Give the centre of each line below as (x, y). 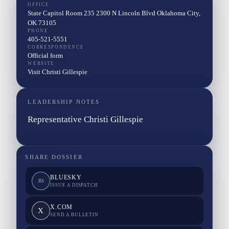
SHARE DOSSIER (54, 157)
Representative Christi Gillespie (86, 120)
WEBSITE (41, 63)
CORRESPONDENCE (56, 47)
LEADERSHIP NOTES (64, 102)
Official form (45, 55)
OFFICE (39, 4)
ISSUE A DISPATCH (74, 185)
